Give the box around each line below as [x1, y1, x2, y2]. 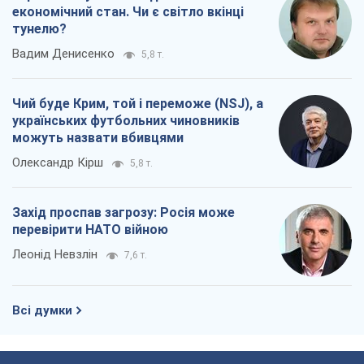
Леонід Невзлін [12, 246, 97, 262]
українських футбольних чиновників [12, 112, 240, 128]
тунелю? [12, 20, 67, 37]
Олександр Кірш [12, 154, 103, 170]
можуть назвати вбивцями [12, 129, 184, 145]
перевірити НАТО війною [12, 221, 168, 237]
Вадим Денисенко [12, 45, 115, 61]
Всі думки [12, 302, 72, 318]
